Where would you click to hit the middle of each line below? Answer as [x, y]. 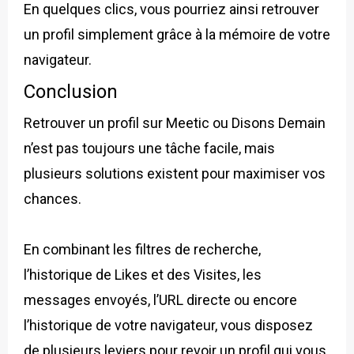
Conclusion [71, 92]
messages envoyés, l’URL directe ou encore [160, 300]
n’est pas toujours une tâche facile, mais [149, 149]
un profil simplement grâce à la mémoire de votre [177, 35]
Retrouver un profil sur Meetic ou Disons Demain [175, 123]
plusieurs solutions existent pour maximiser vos [175, 174]
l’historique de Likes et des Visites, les [143, 275]
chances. [53, 199]
